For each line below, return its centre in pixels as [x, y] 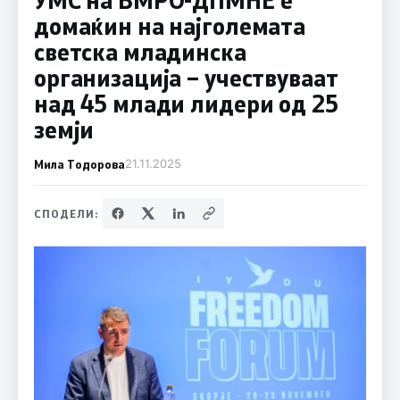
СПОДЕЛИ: [66, 213]
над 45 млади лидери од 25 [186, 103]
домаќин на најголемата [170, 25]
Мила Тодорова [79, 163]
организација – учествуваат [186, 77]
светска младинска [140, 51]
